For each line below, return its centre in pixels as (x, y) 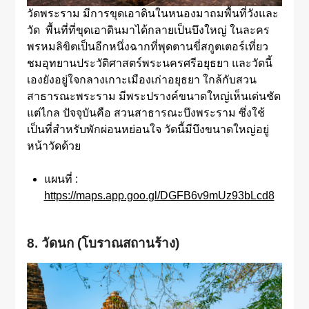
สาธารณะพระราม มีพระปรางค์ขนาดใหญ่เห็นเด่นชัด (153, 97)
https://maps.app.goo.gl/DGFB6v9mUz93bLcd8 (159, 196)
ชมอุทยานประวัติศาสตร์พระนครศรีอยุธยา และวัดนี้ (149, 63)
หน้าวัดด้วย (53, 146)
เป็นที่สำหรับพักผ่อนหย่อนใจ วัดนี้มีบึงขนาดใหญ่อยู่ (148, 130)
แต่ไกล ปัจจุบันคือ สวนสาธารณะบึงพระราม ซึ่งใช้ (146, 113)
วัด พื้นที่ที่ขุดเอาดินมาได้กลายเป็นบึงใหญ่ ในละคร (148, 30)
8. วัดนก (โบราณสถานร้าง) (103, 243)
